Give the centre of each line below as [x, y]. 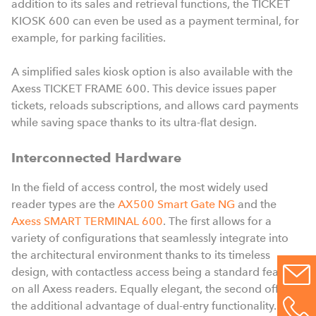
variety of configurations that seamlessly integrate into [150, 238]
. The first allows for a [217, 221]
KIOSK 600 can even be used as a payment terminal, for [155, 20]
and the [256, 204]
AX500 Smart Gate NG [176, 204]
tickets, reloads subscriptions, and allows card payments [155, 105]
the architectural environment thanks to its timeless [141, 255]
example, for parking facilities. [89, 37]
